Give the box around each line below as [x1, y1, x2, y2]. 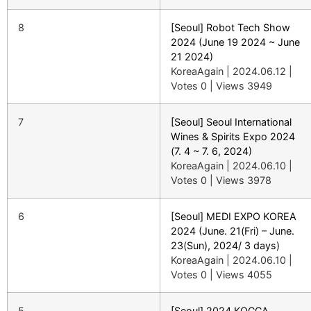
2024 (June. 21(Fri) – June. [171, 225, 294, 237]
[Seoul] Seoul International [171, 116, 292, 128]
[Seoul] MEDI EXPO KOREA [171, 210, 296, 222]
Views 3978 [216, 174, 271, 186]
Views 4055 [216, 269, 272, 280]
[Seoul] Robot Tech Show [171, 22, 290, 33]
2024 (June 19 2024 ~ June [171, 36, 300, 48]
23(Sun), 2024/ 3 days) [171, 239, 280, 251]
